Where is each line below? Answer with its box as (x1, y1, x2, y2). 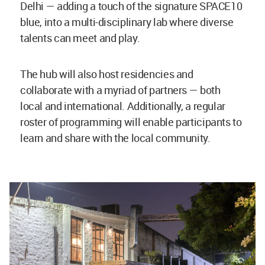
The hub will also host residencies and (20, 67, 193, 82)
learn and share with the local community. (20, 131, 213, 146)
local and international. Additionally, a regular (20, 99, 225, 114)
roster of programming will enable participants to (20, 115, 242, 130)
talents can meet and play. (20, 31, 140, 46)
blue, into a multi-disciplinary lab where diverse (20, 15, 234, 30)
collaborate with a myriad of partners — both (20, 83, 221, 98)
